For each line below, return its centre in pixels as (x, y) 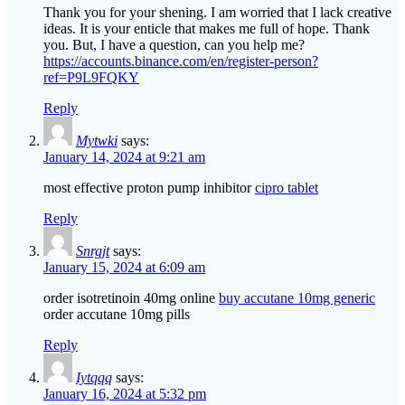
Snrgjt (93, 251)
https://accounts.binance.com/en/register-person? (181, 61)
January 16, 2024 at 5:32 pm (125, 394)
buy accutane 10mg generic (297, 298)
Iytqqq (94, 378)
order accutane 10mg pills (117, 315)
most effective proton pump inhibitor (149, 188)
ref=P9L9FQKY (91, 78)
